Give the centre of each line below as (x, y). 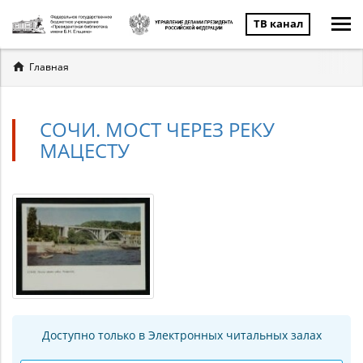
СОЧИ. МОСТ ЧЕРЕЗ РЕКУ (157, 129)
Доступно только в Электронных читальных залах (181, 335)
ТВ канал (278, 23)
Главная (49, 67)
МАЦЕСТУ (85, 150)
